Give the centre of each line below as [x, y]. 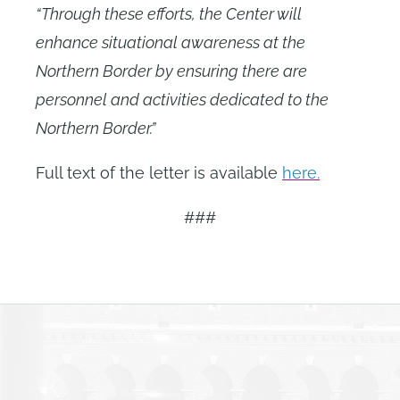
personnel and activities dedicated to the [182, 100]
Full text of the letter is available [159, 173]
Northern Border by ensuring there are [171, 71]
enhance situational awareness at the [171, 42]
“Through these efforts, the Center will [169, 14]
